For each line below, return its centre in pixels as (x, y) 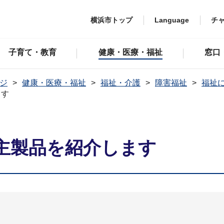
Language (172, 20)
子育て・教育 (32, 52)
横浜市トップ (111, 20)
